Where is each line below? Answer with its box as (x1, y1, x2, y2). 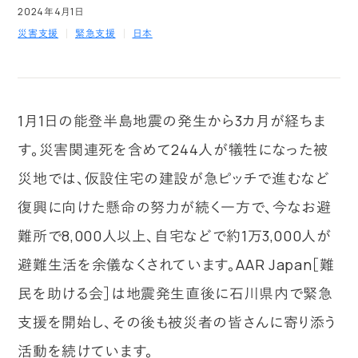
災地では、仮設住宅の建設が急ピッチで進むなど (18, 169, 330, 188)
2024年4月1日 (18, 5, 85, 18)
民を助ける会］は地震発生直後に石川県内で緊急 (18, 284, 333, 303)
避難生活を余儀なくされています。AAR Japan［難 (18, 255, 335, 274)
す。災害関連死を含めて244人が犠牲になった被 (18, 140, 329, 159)
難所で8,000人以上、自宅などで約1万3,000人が (18, 226, 332, 245)
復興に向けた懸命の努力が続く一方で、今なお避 (18, 197, 332, 217)
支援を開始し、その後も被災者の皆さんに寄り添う (18, 312, 337, 332)
